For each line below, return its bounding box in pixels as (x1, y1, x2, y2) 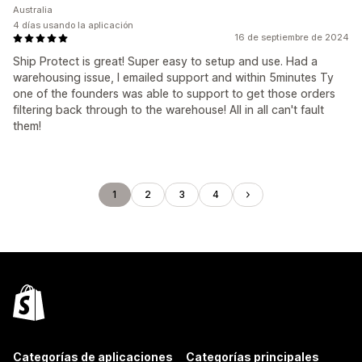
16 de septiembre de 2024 (234, 32, 349, 43)
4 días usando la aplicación (13, 19, 133, 31)
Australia (13, 4, 53, 15)
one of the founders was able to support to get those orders (13, 86, 335, 100)
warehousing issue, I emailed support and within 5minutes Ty (13, 70, 334, 84)
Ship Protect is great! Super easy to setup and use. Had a (13, 54, 318, 68)
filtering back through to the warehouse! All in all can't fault (13, 103, 324, 116)
